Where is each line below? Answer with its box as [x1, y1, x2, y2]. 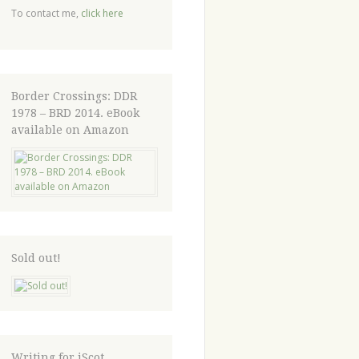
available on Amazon [10, 123, 129, 136]
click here [80, 6, 123, 20]
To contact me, [10, 6, 81, 20]
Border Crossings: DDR [10, 89, 137, 103]
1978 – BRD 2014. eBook [10, 106, 139, 119]
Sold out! [10, 251, 61, 264]
